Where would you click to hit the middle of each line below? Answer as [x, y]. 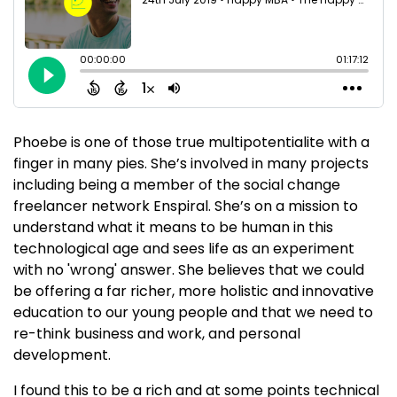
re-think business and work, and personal [157, 333]
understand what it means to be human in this [173, 227]
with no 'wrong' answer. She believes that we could [189, 269]
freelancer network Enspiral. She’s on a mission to [186, 206]
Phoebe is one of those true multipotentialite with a [191, 142]
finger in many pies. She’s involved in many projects [191, 163]
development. [62, 354]
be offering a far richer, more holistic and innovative [194, 291]
